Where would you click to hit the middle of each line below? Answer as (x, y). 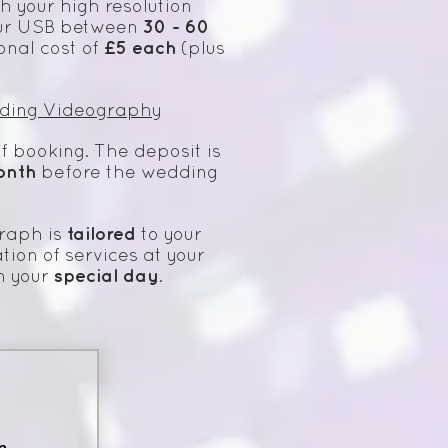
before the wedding (127, 174)
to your (168, 236)
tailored (101, 235)
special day (106, 277)
